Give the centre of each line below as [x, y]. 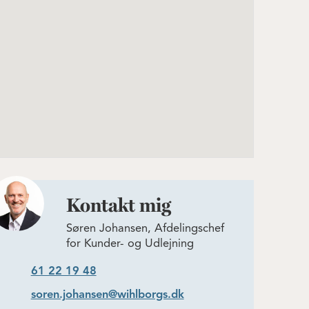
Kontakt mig [119, 207]
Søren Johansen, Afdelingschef [145, 229]
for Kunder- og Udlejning [130, 244]
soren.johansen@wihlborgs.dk [107, 295]
